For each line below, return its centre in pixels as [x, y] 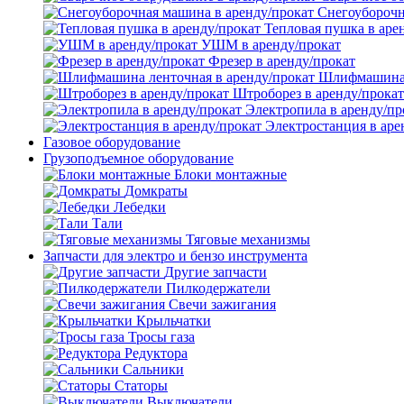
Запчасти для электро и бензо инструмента [175, 256]
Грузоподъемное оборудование [138, 158]
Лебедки [140, 207]
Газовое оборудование [112, 142]
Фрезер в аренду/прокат [282, 61]
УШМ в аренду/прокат [271, 45]
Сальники [153, 369]
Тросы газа [161, 337]
